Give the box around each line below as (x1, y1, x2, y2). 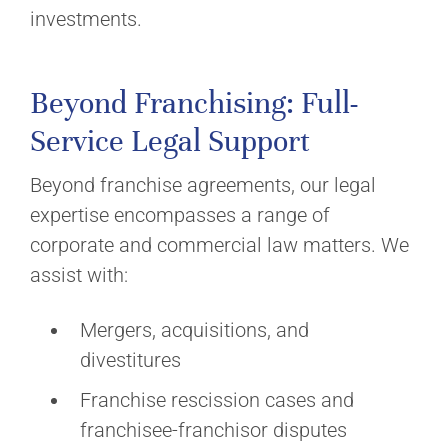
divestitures (80, 348, 181, 372)
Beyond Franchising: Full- (30, 84, 358, 122)
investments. (30, 7, 142, 31)
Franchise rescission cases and (80, 388, 354, 412)
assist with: (30, 263, 128, 287)
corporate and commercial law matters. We (30, 233, 409, 257)
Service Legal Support (30, 122, 310, 160)
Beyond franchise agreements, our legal (30, 173, 376, 197)
